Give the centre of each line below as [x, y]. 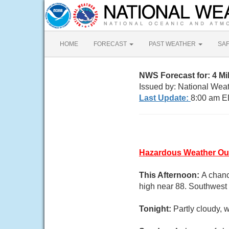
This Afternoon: [170, 175]
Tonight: [156, 209]
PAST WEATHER [173, 44]
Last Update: [165, 98]
